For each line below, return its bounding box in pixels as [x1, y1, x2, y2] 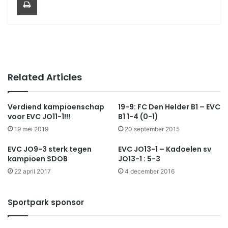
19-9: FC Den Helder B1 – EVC [118, 102, 220, 112]
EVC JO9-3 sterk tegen [8, 144, 92, 155]
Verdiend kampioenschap [8, 102, 104, 112]
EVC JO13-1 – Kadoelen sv [118, 144, 211, 155]
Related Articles [8, 71, 82, 84]
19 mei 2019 [14, 125, 48, 133]
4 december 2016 [125, 167, 175, 176]
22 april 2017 [14, 167, 51, 176]
